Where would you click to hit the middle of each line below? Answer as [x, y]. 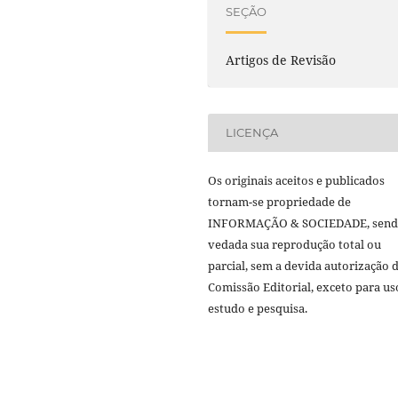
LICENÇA [252, 133]
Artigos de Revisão [281, 60]
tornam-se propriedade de [279, 201]
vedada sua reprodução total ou [295, 244]
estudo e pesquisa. [258, 308]
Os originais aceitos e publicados [296, 180]
